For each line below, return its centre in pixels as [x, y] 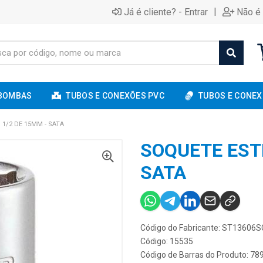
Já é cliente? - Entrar [166, 12]
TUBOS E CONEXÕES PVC [115, 96]
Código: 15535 [167, 241]
